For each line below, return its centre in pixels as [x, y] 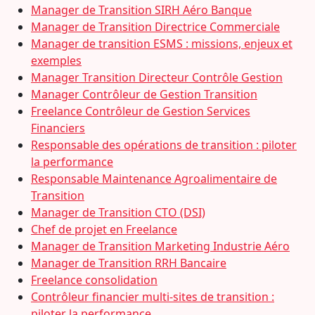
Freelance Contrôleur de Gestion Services [141, 111]
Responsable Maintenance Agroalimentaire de [154, 179]
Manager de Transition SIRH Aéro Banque [141, 10]
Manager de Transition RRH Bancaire [129, 263]
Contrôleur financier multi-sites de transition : [153, 297]
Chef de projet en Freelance [104, 229]
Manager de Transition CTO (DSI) [118, 212]
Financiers [58, 128]
